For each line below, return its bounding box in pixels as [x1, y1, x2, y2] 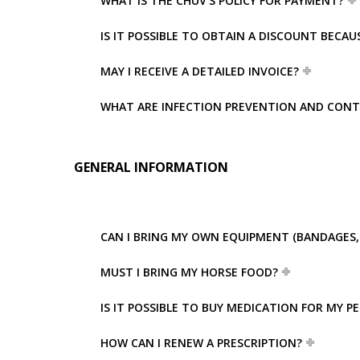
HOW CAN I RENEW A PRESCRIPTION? [100, 334, 302, 350]
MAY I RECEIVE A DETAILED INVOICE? [100, 63, 299, 79]
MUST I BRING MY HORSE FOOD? [100, 264, 278, 280]
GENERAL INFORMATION [74, 157, 228, 176]
